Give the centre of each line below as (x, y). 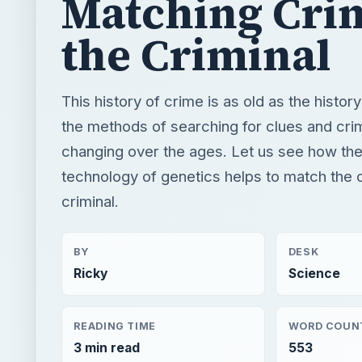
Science (314, 274)
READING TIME (115, 326)
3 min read (107, 347)
